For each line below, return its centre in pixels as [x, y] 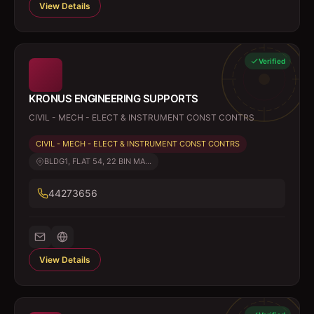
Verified [272, 61]
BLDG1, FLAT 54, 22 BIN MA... [98, 161]
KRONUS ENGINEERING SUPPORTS [114, 98]
